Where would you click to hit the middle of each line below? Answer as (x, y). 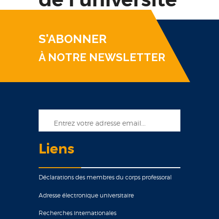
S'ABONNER (73, 39)
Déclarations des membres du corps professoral (105, 177)
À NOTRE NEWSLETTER (102, 57)
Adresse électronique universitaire (86, 195)
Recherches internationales (77, 213)
